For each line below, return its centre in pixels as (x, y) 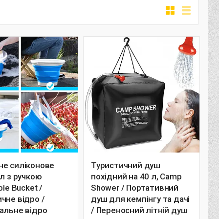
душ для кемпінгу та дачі (141, 199)
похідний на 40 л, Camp (136, 176)
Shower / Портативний (135, 188)
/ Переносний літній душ (139, 210)
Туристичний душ (126, 165)
